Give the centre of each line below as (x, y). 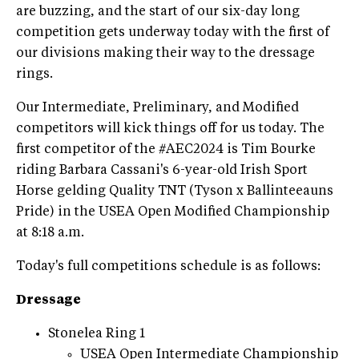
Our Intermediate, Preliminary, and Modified (157, 108)
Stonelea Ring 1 (97, 334)
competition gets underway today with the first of (173, 32)
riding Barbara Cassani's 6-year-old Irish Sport (162, 170)
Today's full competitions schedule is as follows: (168, 266)
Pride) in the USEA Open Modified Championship (173, 212)
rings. (34, 74)
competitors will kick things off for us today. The (170, 129)
